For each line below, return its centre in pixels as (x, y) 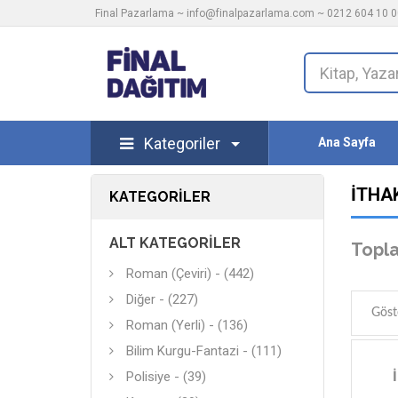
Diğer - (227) (162, 299)
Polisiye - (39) (166, 377)
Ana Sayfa (347, 142)
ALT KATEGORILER (175, 243)
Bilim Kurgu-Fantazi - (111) (204, 351)
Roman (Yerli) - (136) (187, 325)
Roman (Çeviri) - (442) (190, 274)
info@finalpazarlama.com (251, 13)
